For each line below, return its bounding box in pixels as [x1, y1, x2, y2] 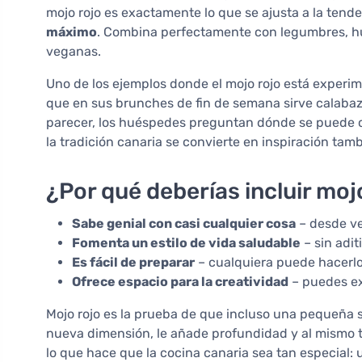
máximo [46, 24, 97, 40]
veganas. [46, 44, 101, 60]
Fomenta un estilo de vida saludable [72, 235, 301, 251]
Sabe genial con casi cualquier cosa [72, 216, 296, 232]
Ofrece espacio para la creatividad [72, 274, 288, 290]
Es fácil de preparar [72, 255, 195, 271]
